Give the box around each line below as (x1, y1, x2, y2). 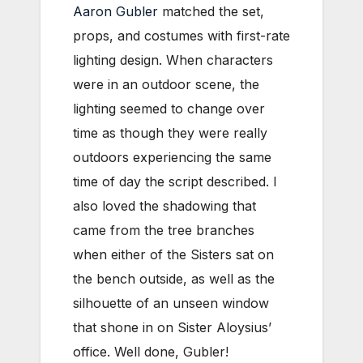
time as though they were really (73, 124, 267, 141)
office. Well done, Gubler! (73, 343, 228, 360)
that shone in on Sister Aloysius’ (73, 318, 271, 335)
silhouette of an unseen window (73, 294, 269, 311)
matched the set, (158, 2, 264, 19)
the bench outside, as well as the (73, 270, 275, 287)
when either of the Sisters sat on (73, 246, 274, 263)
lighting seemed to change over (73, 100, 265, 117)
